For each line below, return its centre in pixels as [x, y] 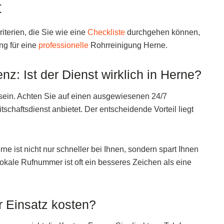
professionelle [63, 45]
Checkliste [106, 32]
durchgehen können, [162, 32]
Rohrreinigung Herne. [128, 45]
